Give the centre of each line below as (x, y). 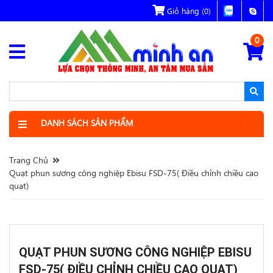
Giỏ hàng (183, 11)
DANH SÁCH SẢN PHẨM (87, 123)
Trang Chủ (29, 160)
